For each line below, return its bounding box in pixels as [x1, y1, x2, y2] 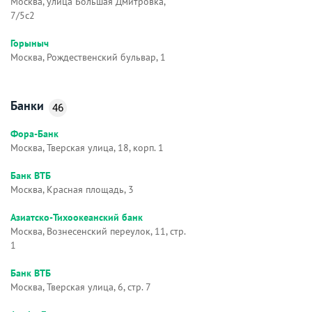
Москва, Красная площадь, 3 [10, 183, 134, 196]
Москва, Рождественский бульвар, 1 [10, 51, 166, 64]
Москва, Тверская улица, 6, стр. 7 [10, 281, 151, 294]
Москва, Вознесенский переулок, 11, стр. [10, 225, 185, 238]
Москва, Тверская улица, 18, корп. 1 [10, 141, 164, 155]
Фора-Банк [10, 127, 58, 141]
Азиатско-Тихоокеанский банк [10, 211, 143, 224]
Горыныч [10, 37, 49, 50]
